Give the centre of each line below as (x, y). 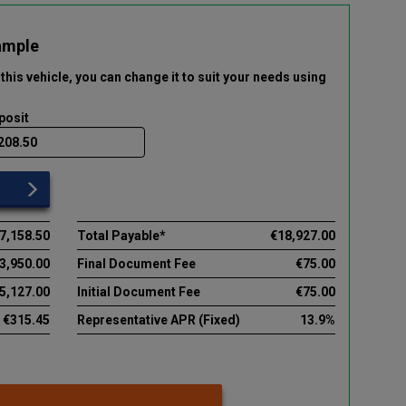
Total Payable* (121, 235)
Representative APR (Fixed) (158, 319)
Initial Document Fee (138, 291)
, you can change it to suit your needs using (198, 77)
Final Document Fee (136, 263)
